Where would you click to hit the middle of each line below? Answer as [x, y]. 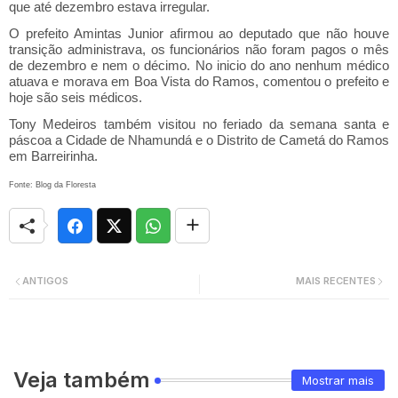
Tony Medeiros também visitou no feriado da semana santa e [199, 124]
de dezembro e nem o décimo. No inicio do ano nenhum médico [199, 65]
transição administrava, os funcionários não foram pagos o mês [199, 49]
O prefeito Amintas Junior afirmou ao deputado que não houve [199, 33]
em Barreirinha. [53, 156]
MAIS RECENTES [336, 281]
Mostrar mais [338, 380]
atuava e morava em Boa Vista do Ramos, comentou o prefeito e [199, 81]
